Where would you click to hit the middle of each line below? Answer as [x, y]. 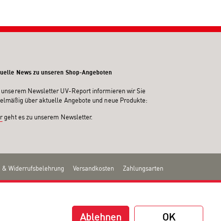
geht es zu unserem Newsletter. [48, 117]
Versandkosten [93, 168]
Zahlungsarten [143, 168]
